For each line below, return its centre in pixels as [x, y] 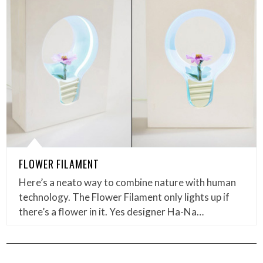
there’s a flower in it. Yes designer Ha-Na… [112, 212]
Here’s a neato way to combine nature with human [128, 182]
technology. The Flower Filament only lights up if [124, 197]
